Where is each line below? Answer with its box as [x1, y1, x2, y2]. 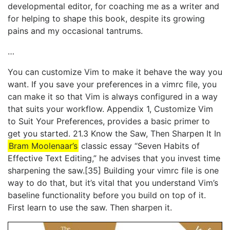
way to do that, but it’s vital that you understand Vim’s [8, 178, 218, 188]
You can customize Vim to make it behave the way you [8, 67, 222, 78]
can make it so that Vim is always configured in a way [8, 91, 218, 102]
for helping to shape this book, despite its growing [8, 13, 205, 24]
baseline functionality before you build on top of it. [8, 190, 206, 201]
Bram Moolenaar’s [9, 141, 78, 151]
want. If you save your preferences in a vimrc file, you [8, 79, 217, 90]
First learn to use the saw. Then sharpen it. [8, 202, 172, 213]
